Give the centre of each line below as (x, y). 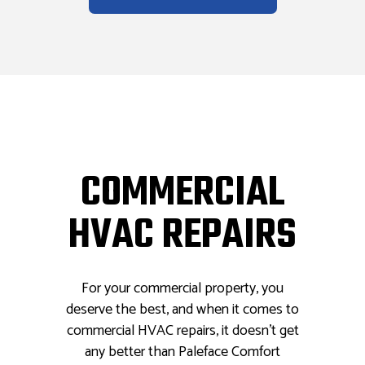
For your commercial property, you (182, 289)
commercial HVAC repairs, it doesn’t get (182, 331)
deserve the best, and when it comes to (182, 310)
